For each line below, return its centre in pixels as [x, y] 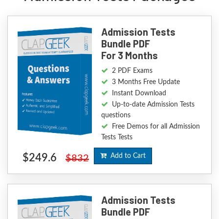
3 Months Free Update [146, 82]
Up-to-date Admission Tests [153, 105]
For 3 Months [130, 55]
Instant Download [139, 93]
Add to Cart [126, 156]
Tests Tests [117, 137]
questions [116, 115]
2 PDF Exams [132, 71]
